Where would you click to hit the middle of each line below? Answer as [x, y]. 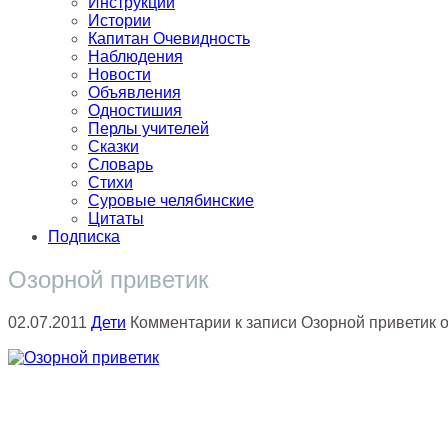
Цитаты [116, 218]
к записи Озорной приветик [333, 322]
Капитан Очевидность [169, 38]
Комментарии [180, 322]
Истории [119, 20]
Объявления [134, 92]
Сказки [113, 146]
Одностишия [135, 110]
